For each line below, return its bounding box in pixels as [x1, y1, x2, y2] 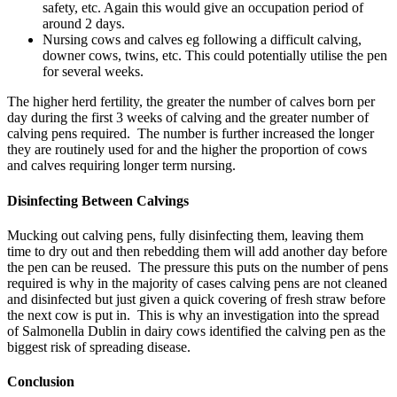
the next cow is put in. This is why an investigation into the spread [7, 307, 379, 323]
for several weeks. [43, 64, 144, 80]
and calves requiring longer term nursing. [7, 158, 236, 174]
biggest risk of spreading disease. [7, 339, 191, 354]
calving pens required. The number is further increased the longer [7, 126, 374, 142]
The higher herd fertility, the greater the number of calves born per [7, 94, 375, 110]
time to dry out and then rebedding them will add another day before [7, 243, 387, 259]
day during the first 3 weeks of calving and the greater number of [7, 110, 369, 126]
